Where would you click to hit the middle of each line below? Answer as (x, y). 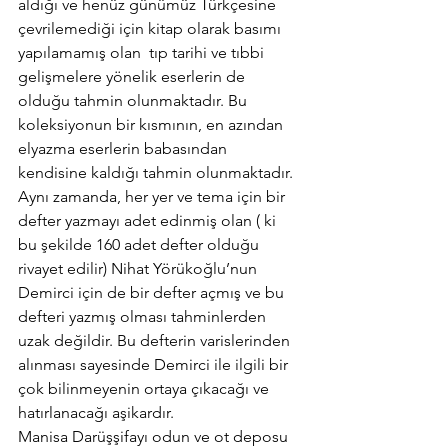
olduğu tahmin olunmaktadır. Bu (134, 101)
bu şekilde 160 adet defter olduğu (140, 245)
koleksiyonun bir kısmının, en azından (152, 125)
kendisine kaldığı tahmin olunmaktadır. (157, 173)
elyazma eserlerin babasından (124, 149)
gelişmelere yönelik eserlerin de (133, 77)
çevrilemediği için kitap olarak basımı (151, 29)
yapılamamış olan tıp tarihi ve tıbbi (143, 53)
